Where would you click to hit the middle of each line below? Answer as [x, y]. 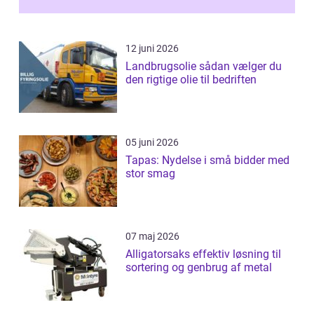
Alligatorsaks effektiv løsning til [159, 254]
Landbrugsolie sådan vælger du [162, 67]
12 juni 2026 [152, 49]
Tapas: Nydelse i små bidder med [207, 161]
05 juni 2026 [152, 143]
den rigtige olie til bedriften [191, 80]
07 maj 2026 [152, 237]
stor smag [150, 174]
